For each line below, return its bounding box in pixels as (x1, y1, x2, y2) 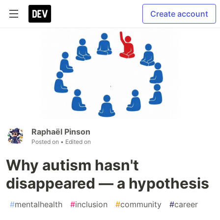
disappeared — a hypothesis (6, 174, 209, 192)
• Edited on (60, 138, 91, 146)
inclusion (75, 199, 108, 210)
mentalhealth (15, 199, 62, 210)
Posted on (31, 138, 60, 146)
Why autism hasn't (6, 156, 139, 174)
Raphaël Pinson (31, 127, 90, 137)
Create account (150, 9, 208, 19)
